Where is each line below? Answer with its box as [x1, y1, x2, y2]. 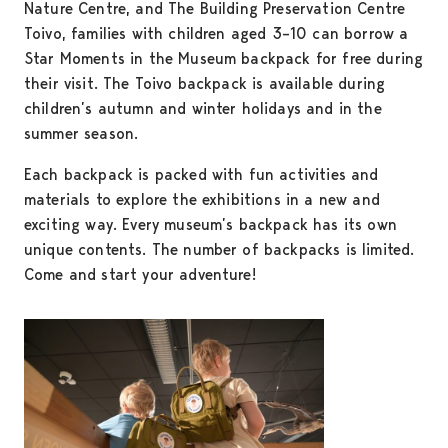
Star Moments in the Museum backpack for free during [24, 49, 424, 69]
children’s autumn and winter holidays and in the [24, 99, 382, 119]
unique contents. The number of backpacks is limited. [24, 240, 415, 260]
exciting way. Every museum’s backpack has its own [24, 215, 397, 235]
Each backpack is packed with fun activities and [24, 165, 379, 185]
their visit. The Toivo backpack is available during [24, 74, 386, 94]
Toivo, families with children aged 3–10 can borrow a [24, 24, 409, 44]
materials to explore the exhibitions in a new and [24, 190, 380, 210]
